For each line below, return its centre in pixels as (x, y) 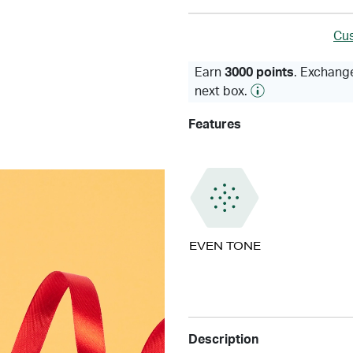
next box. (223, 91)
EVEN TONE (225, 246)
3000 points (259, 72)
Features (215, 124)
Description (223, 340)
